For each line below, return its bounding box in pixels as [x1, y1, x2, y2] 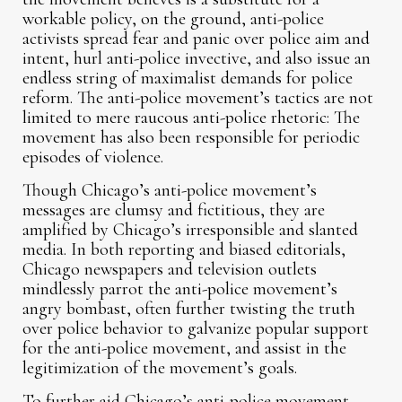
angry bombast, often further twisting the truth [22, 298, 356, 320]
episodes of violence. [22, 146, 164, 169]
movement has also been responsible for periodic [22, 127, 361, 149]
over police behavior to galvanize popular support [22, 318, 370, 340]
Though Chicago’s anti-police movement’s [22, 179, 318, 202]
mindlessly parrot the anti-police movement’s [22, 278, 338, 301]
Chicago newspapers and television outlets [22, 258, 318, 281]
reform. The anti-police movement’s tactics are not [22, 87, 374, 109]
